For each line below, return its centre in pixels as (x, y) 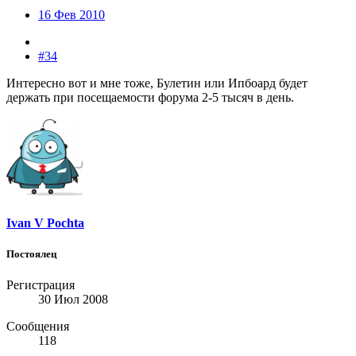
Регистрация (41, 285)
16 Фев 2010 (72, 15)
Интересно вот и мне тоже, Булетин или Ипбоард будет (157, 83)
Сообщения (38, 327)
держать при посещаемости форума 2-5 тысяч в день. (150, 98)
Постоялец (31, 253)
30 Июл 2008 (73, 300)
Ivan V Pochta (45, 222)
